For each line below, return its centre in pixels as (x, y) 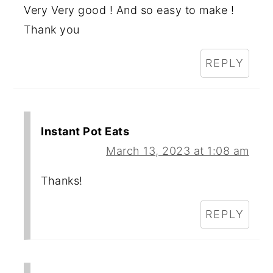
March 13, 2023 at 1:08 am (178, 151)
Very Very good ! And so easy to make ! (129, 10)
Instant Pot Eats (85, 131)
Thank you (52, 29)
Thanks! (62, 180)
